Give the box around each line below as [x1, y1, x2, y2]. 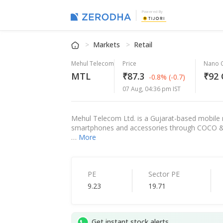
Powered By [141, 9, 163, 14]
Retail [134, 40, 153, 50]
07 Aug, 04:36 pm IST [122, 85, 181, 94]
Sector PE [148, 169, 180, 179]
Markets [93, 40, 122, 50]
